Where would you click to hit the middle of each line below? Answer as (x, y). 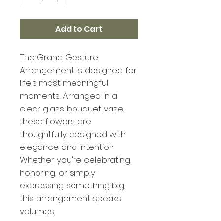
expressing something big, (73, 185)
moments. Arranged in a (69, 95)
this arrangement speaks (71, 198)
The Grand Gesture (59, 57)
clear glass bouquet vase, (72, 108)
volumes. (37, 211)
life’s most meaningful (64, 83)
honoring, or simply (57, 172)
